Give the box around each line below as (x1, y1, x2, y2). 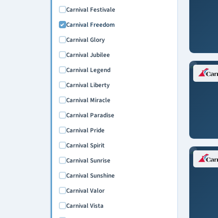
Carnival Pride (66, 126, 105, 135)
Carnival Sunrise (66, 156, 110, 165)
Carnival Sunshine (66, 171, 115, 180)
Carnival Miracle (66, 95, 110, 105)
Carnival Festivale (66, 5, 115, 14)
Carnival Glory (66, 35, 105, 44)
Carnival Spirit (66, 141, 105, 150)
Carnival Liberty (66, 80, 109, 90)
